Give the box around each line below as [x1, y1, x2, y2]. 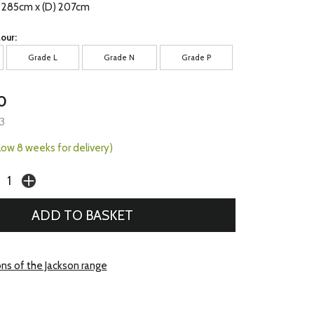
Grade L [28, 52, 58, 62]
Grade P [181, 52, 211, 62]
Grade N [104, 52, 135, 62]
